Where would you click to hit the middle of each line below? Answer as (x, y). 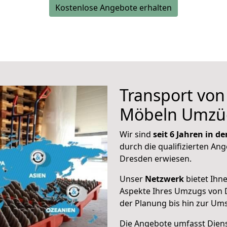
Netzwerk (164, 179)
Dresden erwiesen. (156, 159)
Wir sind (136, 134)
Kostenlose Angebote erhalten (113, 8)
